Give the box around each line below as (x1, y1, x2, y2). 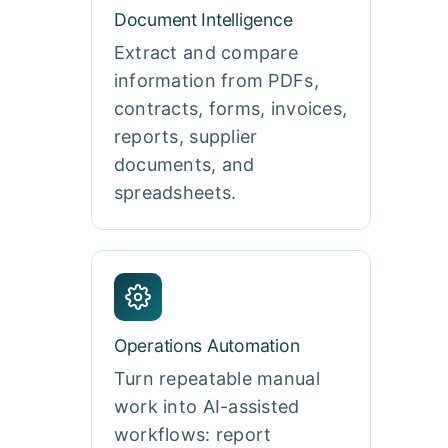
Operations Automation (113, 334, 300, 356)
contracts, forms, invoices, (113, 97, 348, 119)
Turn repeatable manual (113, 367, 320, 389)
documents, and (113, 153, 255, 175)
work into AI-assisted (113, 395, 300, 417)
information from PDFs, (113, 69, 319, 91)
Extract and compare (113, 41, 298, 63)
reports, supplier (113, 125, 258, 147)
